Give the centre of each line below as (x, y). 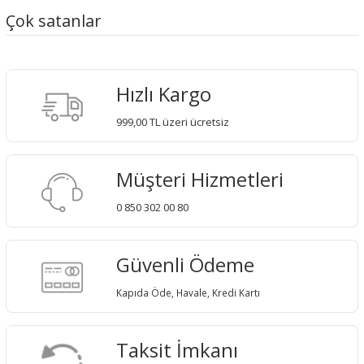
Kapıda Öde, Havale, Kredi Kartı (188, 292)
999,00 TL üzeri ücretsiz (173, 121)
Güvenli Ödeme (186, 264)
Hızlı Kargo (164, 93)
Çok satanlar (54, 21)
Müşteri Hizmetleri (200, 179)
